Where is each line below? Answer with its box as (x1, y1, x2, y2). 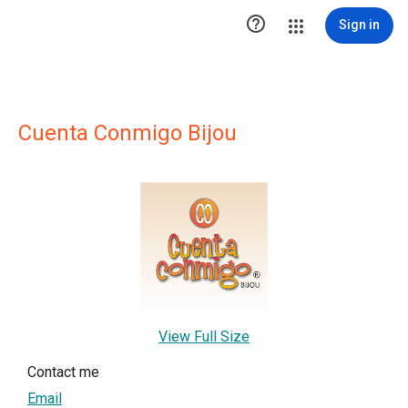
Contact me (27, 363, 99, 381)
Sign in (339, 17, 380, 32)
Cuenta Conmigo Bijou (18, 120, 237, 146)
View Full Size (158, 328, 250, 345)
